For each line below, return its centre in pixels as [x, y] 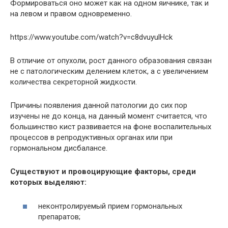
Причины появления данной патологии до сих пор [99, 105]
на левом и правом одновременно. [71, 14]
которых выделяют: [48, 182]
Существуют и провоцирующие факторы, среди [103, 172]
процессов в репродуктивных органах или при [91, 137]
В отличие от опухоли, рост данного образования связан [111, 61]
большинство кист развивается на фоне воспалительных [111, 127]
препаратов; [59, 217]
